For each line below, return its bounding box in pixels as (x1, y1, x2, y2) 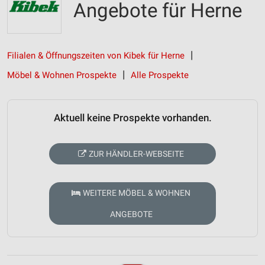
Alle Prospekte (131, 70, 189, 80)
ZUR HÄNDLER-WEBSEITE (89, 149, 185, 159)
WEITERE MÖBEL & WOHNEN (83, 188, 191, 198)
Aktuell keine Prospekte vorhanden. (53, 112, 212, 124)
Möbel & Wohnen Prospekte (7, 70, 117, 80)
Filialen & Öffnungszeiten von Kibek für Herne (7, 50, 185, 61)
